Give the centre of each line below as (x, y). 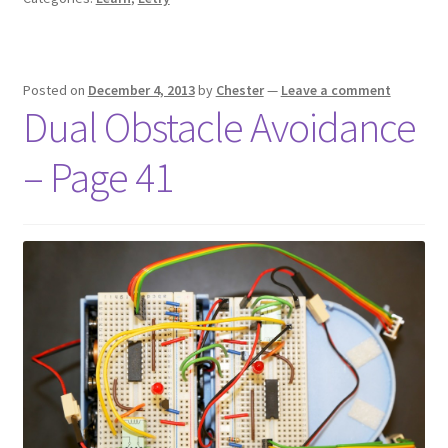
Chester (239, 89)
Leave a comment (335, 89)
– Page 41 (97, 176)
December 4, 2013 (141, 89)
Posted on (55, 89)
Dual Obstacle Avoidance (219, 126)
